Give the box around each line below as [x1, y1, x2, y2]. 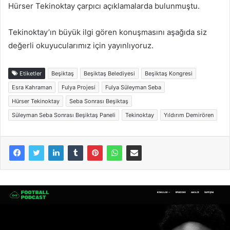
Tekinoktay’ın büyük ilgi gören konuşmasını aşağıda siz [8, 27, 207, 37]
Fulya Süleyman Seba [105, 83, 161, 91]
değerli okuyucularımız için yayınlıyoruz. [8, 40, 154, 50]
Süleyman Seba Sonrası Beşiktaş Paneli [12, 111, 116, 119]
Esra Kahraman [12, 83, 52, 91]
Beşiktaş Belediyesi [84, 69, 135, 77]
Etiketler [18, 69, 42, 77]
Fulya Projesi [62, 83, 95, 91]
